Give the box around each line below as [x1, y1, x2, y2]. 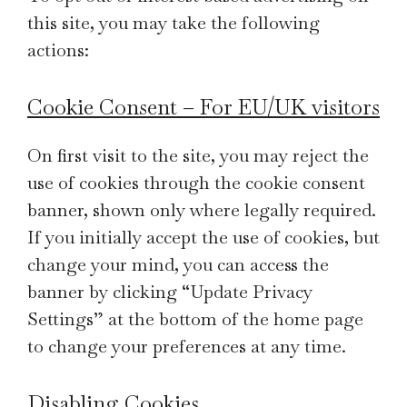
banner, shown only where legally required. [27, 198, 376, 222]
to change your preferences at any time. [27, 334, 346, 358]
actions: [27, 38, 89, 62]
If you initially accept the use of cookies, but [27, 225, 380, 249]
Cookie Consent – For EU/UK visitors [27, 93, 380, 121]
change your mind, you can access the [27, 253, 329, 276]
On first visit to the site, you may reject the [27, 144, 369, 167]
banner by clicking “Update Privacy [27, 280, 313, 303]
